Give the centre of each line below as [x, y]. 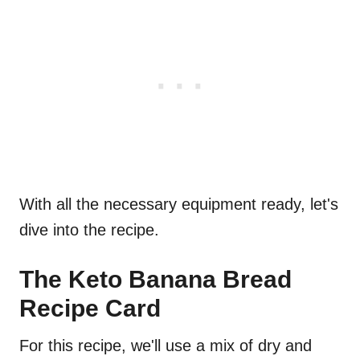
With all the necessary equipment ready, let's [179, 205]
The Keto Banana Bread [155, 280]
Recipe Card [90, 309]
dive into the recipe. [89, 230]
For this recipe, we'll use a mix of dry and [166, 346]
